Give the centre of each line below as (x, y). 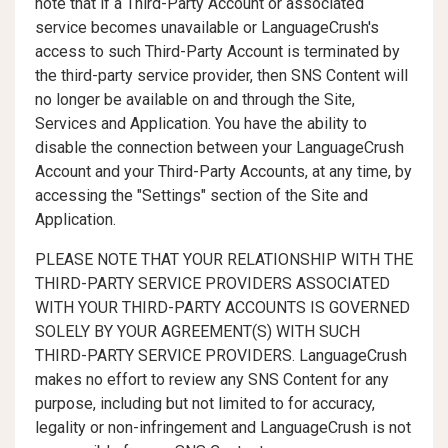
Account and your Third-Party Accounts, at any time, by (223, 171)
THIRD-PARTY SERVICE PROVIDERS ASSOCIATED (212, 283)
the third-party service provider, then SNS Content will (221, 75)
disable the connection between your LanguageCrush (219, 147)
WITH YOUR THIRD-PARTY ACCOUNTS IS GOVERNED (222, 307)
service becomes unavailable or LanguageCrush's (207, 27)
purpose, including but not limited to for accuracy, (205, 403)
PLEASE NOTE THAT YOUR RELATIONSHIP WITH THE (224, 259)
